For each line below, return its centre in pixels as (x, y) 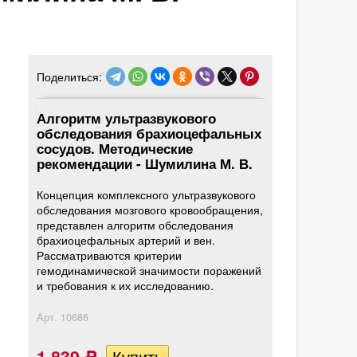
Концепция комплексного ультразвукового (147, 194)
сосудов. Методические (115, 148)
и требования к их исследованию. (126, 285)
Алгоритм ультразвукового (127, 118)
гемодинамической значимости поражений (149, 270)
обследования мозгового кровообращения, (150, 210)
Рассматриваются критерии (110, 255)
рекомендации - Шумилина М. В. (145, 163)
